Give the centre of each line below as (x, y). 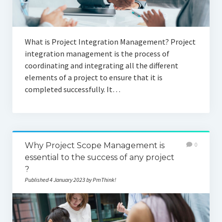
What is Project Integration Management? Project (110, 41)
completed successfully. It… (72, 89)
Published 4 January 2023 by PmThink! (70, 179)
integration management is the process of (97, 53)
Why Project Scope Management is (94, 145)
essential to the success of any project (99, 157)
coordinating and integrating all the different (101, 65)
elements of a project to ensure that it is (93, 77)
